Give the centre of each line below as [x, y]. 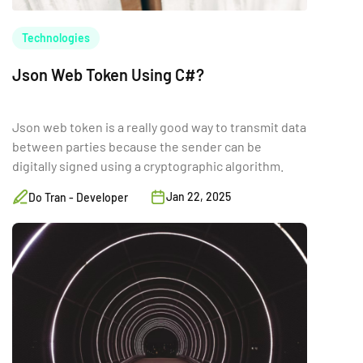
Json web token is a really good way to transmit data [159, 127]
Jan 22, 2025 [199, 196]
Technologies [56, 38]
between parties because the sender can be [137, 146]
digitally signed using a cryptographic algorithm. [148, 166]
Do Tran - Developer [78, 197]
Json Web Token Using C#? [108, 75]
